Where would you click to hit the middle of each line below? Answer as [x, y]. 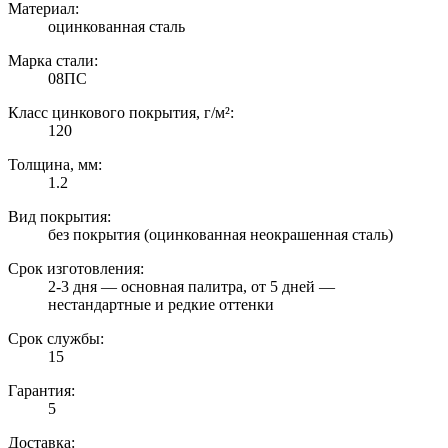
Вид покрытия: [59, 217]
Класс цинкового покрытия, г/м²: [121, 113]
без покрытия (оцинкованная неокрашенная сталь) [220, 235]
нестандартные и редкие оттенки [161, 305]
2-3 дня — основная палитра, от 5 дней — [191, 287]
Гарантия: [41, 391]
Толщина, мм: [55, 165]
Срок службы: [56, 339]
